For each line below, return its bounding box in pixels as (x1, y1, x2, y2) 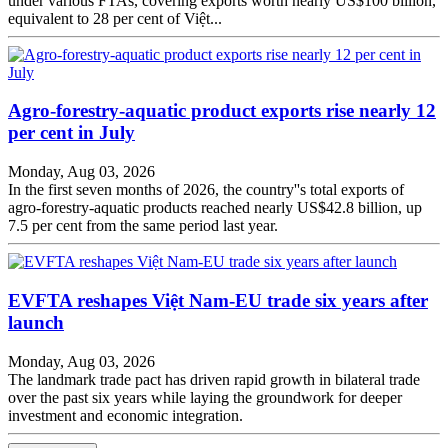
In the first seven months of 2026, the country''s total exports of (8, 181, 404, 199)
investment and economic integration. (8, 406, 243, 424)
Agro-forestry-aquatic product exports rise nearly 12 (8, 100, 436, 122)
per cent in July (8, 122, 135, 144)
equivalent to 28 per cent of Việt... (8, 9, 222, 27)
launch (8, 311, 64, 333)
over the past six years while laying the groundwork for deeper (8, 388, 402, 406)
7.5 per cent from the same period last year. (8, 217, 278, 235)
